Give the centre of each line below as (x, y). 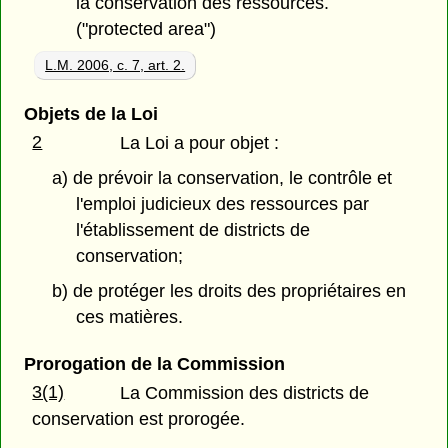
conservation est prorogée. (139, 419)
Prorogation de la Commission (154, 364)
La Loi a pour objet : (200, 143)
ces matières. (130, 316)
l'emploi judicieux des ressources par (223, 204)
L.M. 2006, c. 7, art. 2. (115, 65)
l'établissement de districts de (193, 230)
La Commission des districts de (245, 393)
